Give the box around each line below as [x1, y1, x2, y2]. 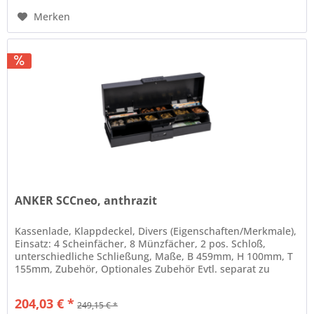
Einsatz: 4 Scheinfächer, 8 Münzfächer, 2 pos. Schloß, [15, 237, 266, 251]
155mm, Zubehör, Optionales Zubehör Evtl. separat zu [15, 262, 271, 276]
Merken [34, 9, 71, 23]
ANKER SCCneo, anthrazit [15, 193, 158, 209]
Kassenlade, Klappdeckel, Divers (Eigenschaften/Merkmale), [15, 224, 297, 238]
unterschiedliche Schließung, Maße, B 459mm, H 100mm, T [15, 250, 294, 264]
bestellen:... [15, 275, 70, 289]
